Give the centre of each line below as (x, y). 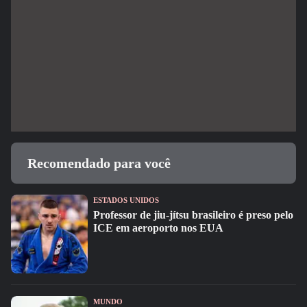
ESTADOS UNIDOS (126, 200)
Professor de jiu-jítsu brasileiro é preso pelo (193, 215)
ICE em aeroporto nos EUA (158, 228)
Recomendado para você (99, 163)
